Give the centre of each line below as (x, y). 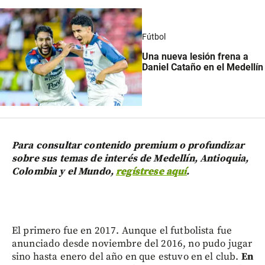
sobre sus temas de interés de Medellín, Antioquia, (130, 159)
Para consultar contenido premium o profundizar (128, 146)
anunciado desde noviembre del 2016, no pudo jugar (132, 244)
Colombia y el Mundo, (64, 172)
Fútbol (153, 37)
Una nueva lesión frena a (195, 57)
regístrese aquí (151, 172)
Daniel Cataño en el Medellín (202, 67)
